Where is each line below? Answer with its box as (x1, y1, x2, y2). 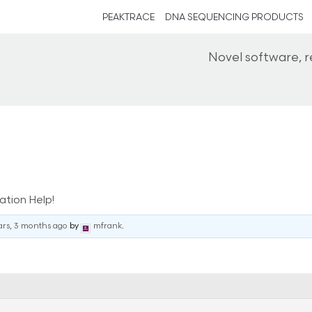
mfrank (93, 222, 122, 231)
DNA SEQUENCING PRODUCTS (165, 13, 304, 22)
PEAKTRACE (102, 13, 155, 22)
